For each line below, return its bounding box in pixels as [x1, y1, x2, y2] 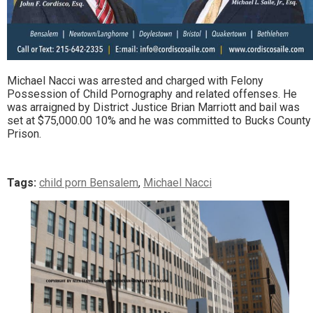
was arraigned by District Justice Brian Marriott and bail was [7, 101, 300, 115]
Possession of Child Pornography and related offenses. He [7, 87, 297, 101]
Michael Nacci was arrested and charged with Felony [7, 74, 263, 88]
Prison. [7, 127, 41, 141]
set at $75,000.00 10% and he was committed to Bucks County [7, 114, 311, 128]
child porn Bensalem [39, 176, 138, 190]
